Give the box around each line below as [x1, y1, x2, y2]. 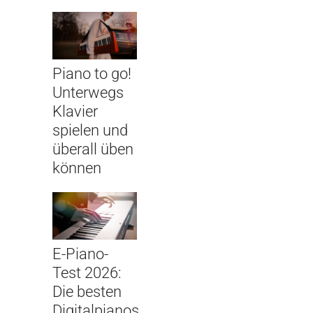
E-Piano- [52, 245, 108, 263]
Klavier [52, 103, 98, 121]
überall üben [52, 140, 133, 159]
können [52, 159, 101, 177]
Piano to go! [52, 65, 131, 83]
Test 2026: [52, 264, 122, 282]
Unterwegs [52, 84, 124, 102]
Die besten [52, 283, 122, 301]
